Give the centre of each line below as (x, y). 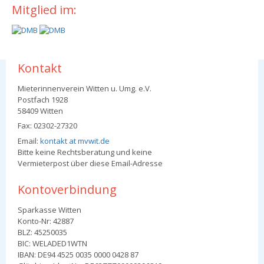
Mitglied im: (44, 9)
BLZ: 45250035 (42, 232)
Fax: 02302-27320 (47, 126)
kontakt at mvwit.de (75, 141)
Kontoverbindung (67, 189)
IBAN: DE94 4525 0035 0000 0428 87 (78, 254)
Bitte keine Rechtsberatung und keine (85, 152)
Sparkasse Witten (49, 209)
